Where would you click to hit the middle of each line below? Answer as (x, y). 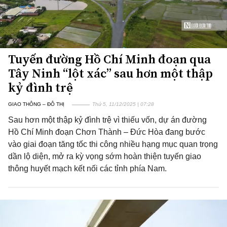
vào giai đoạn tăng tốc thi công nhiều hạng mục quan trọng (113, 144)
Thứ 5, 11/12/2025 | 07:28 (123, 104)
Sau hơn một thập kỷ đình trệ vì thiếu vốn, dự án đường (107, 120)
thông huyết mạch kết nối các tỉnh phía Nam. (87, 168)
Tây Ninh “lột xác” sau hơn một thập (110, 73)
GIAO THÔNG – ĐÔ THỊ (36, 104)
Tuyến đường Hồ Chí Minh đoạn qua (109, 59)
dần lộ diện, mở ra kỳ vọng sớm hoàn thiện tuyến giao (105, 156)
